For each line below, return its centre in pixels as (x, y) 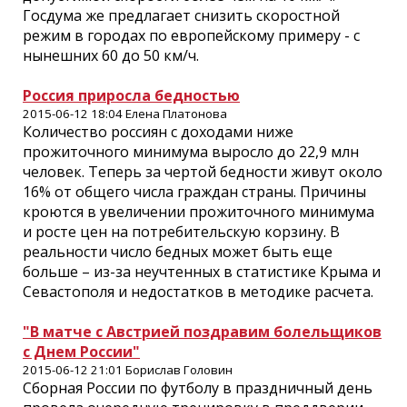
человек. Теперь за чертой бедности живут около (203, 172)
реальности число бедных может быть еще (178, 252)
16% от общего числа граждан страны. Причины (194, 192)
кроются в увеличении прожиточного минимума (199, 212)
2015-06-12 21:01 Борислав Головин (128, 370)
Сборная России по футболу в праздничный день (198, 388)
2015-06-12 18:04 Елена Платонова (125, 114)
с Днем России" (81, 352)
